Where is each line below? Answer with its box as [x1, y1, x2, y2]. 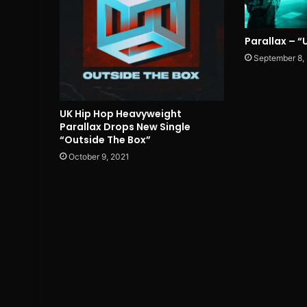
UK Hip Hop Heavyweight [60, 106, 182, 121]
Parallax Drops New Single [60, 119, 191, 134]
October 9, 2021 [69, 151, 130, 162]
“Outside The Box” [60, 132, 151, 147]
